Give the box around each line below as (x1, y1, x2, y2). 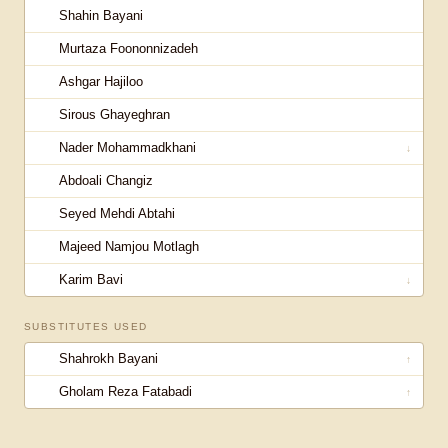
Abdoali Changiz (59, 173, 153, 188)
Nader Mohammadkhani (59, 140, 196, 155)
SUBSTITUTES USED (24, 321, 148, 332)
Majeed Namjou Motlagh (59, 239, 199, 254)
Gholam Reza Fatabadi (59, 384, 192, 399)
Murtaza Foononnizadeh (59, 41, 198, 56)
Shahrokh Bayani (59, 351, 158, 366)
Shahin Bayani (59, 8, 143, 23)
